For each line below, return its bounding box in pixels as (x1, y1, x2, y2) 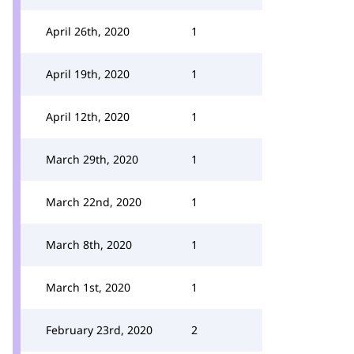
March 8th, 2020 (46, 237, 132, 252)
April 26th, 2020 (46, 24, 130, 39)
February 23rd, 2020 (46, 322, 153, 337)
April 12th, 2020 (46, 109, 130, 124)
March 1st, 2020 (46, 280, 130, 295)
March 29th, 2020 (46, 152, 138, 167)
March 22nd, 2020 (46, 194, 141, 209)
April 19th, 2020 (46, 66, 130, 81)
